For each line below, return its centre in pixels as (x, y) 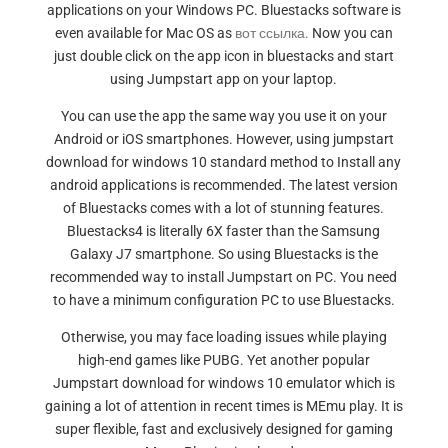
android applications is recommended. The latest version (223, 185)
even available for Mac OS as (144, 33)
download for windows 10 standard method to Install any (224, 162)
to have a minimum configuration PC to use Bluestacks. (223, 300)
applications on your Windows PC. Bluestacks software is (223, 10)
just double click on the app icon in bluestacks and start (223, 56)
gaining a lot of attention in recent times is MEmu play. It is (223, 406)
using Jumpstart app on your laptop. (224, 79)
